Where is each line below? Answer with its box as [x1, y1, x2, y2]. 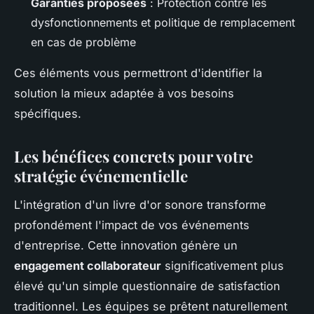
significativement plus [161, 259, 284, 273]
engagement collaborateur [14, 259, 161, 273]
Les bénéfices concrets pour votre [14, 146, 253, 168]
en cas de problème [31, 35, 136, 50]
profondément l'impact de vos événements [14, 218, 250, 233]
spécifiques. [14, 107, 81, 121]
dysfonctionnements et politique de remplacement [31, 15, 295, 30]
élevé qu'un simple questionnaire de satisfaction [14, 279, 280, 294]
